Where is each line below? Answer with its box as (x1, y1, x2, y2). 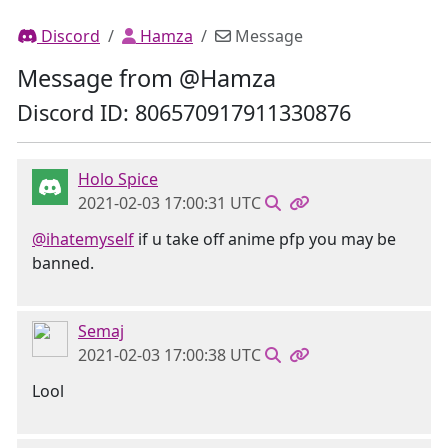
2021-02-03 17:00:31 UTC (78, 192, 261, 214)
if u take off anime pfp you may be (134, 228, 396, 250)
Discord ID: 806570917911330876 (17, 98, 351, 127)
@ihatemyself (32, 228, 134, 250)
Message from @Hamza (17, 62, 276, 94)
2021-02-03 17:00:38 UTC (78, 344, 261, 366)
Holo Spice (78, 168, 158, 190)
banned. (32, 252, 94, 274)
